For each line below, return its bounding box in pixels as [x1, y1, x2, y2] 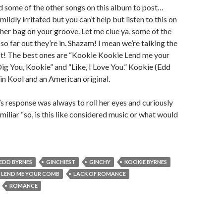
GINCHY [89, 159, 111, 165]
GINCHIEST [46, 159, 75, 165]
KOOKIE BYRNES [124, 159, 167, 165]
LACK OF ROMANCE [73, 170, 126, 177]
